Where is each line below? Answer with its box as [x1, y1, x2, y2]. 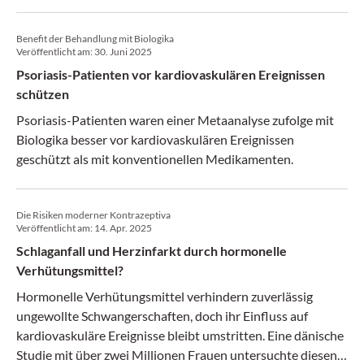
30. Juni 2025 [94, 45, 152, 58]
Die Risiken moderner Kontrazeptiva [16, 209, 171, 221]
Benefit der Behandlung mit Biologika [16, 32, 174, 45]
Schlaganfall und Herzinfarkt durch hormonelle [16, 243, 287, 258]
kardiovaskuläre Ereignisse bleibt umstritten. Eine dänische [16, 327, 344, 343]
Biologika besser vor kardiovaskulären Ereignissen [16, 132, 294, 147]
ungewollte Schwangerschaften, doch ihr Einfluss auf [16, 308, 308, 323]
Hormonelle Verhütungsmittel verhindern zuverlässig [16, 288, 313, 304]
